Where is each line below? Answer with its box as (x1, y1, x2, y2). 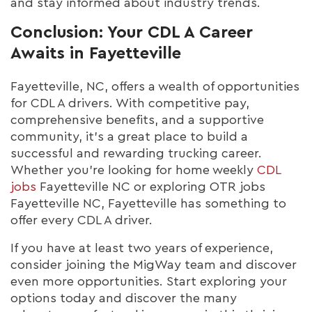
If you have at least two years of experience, (10, 241, 273, 254)
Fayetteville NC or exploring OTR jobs (36, 180, 265, 193)
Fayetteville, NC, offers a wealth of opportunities (10, 79, 299, 93)
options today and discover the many (10, 291, 237, 304)
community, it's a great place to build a (10, 130, 248, 143)
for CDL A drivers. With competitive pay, (10, 96, 249, 109)
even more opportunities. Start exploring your (10, 274, 287, 288)
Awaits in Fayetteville (10, 45, 181, 62)
